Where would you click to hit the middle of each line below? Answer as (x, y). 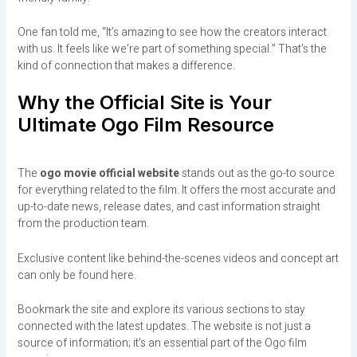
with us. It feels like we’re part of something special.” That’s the (172, 49)
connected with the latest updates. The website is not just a (164, 327)
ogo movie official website (109, 174)
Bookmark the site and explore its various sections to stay (161, 310)
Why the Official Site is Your (144, 103)
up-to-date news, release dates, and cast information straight (169, 207)
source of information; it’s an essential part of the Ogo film (162, 343)
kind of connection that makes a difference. (126, 66)
